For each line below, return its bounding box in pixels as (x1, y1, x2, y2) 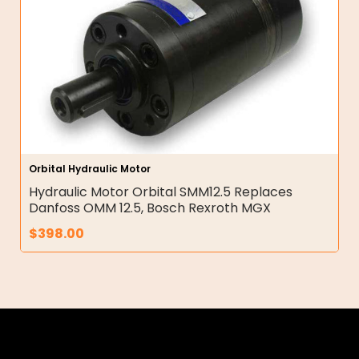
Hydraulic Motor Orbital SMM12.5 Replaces (29, 182, 292, 201)
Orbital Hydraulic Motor (29, 161, 151, 175)
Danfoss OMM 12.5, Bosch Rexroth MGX (29, 198, 271, 217)
